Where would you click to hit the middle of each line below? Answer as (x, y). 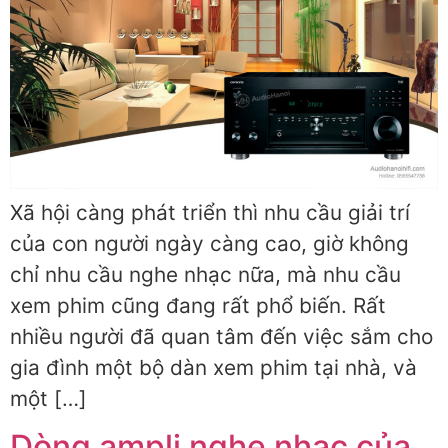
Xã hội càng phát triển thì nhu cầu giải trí (210, 212)
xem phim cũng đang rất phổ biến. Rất (198, 305)
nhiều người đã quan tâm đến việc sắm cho (221, 336)
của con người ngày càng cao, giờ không (209, 243)
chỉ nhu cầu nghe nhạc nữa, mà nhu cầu (205, 274)
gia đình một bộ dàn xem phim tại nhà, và (213, 367)
